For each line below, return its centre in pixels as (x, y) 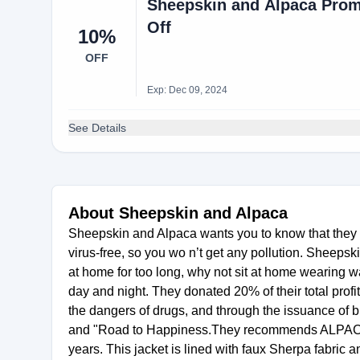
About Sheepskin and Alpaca (178, 213)
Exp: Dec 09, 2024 (187, 90)
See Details (97, 128)
